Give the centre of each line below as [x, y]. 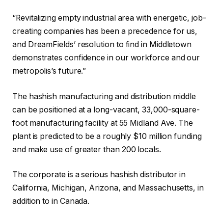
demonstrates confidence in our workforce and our [106, 58]
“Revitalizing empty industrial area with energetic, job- [109, 18]
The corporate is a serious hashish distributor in [99, 175]
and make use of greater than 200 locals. [87, 149]
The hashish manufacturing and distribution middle [104, 96]
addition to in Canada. [51, 201]
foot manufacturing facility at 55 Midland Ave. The [103, 123]
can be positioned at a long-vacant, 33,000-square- [106, 110]
